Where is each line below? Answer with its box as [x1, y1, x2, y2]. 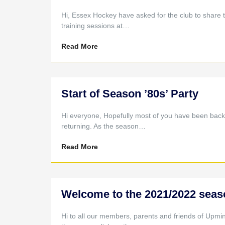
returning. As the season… [61, 122, 146, 130]
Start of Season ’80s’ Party [61, 87, 198, 100]
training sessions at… [61, 22, 130, 30]
